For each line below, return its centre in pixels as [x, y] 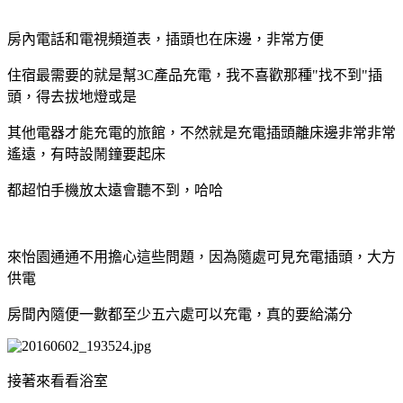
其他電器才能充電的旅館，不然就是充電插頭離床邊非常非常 [201, 132]
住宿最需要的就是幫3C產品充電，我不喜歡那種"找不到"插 [195, 75]
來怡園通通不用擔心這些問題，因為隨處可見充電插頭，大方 [201, 256]
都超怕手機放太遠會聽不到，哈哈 [115, 190]
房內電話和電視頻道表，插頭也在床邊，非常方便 [166, 39]
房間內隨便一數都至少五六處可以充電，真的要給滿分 [180, 314]
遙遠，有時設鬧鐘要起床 [86, 154]
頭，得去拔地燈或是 [72, 96]
